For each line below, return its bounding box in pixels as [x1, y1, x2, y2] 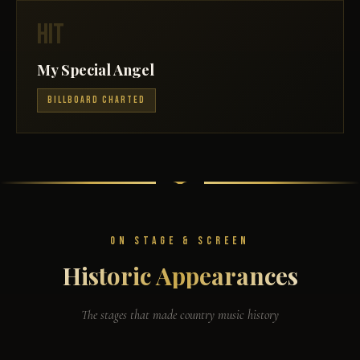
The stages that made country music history [81, 307, 279, 324]
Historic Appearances [62, 260, 298, 292]
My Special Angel [37, 59, 154, 80]
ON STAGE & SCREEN [110, 235, 250, 248]
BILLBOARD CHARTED [47, 94, 145, 107]
